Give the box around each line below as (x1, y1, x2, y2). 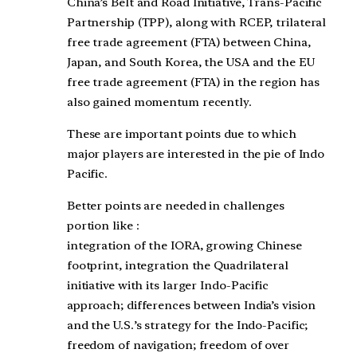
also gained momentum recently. (66, 95, 252, 110)
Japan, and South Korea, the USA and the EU (66, 55, 315, 70)
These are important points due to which (66, 127, 296, 142)
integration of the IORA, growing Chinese (66, 237, 302, 253)
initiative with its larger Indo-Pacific (66, 277, 269, 292)
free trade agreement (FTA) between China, (66, 35, 311, 50)
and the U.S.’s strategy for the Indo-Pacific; (66, 317, 308, 332)
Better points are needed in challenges (66, 198, 285, 213)
